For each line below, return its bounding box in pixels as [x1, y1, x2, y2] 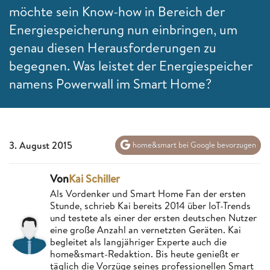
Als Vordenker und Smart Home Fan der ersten [50, 186, 246, 200]
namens [9, 74, 56, 93]
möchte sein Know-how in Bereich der [9, 2, 225, 20]
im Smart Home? [113, 74, 212, 93]
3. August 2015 [9, 138, 72, 152]
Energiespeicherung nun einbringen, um [9, 20, 237, 39]
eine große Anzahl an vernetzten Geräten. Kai [50, 222, 241, 236]
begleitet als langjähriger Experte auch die [50, 234, 227, 248]
